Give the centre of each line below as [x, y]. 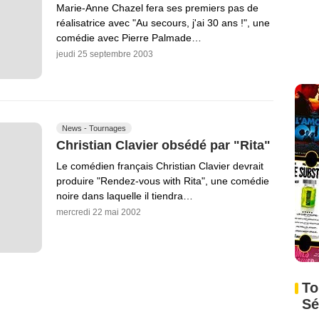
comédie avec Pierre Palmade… [129, 37]
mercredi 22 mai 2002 [99, 212]
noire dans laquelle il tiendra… [125, 195]
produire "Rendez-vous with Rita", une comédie [163, 181]
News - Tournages [94, 129]
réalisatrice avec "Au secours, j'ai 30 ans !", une [163, 22]
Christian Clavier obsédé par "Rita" [163, 145]
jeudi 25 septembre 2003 [105, 54]
